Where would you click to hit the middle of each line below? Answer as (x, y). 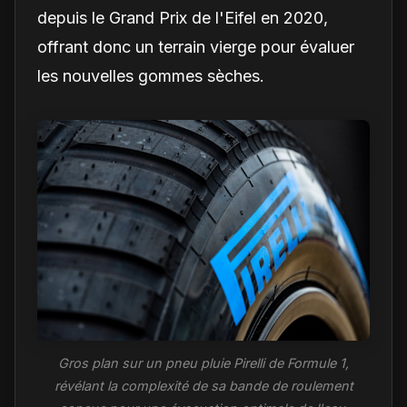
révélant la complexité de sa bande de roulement (203, 386)
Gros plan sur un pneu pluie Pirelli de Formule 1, (203, 363)
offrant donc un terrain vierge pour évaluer (196, 46)
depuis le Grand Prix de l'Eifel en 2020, (183, 17)
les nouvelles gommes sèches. (151, 75)
